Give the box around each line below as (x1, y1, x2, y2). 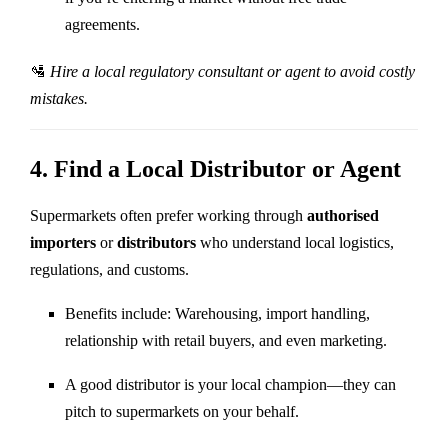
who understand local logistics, (196, 233, 394, 251)
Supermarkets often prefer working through (30, 206, 307, 224)
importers (30, 233, 96, 251)
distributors (117, 233, 196, 251)
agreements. (65, 15, 140, 33)
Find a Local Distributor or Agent (54, 155, 401, 182)
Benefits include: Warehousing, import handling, (65, 304, 370, 322)
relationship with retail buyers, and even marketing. (65, 331, 387, 349)
